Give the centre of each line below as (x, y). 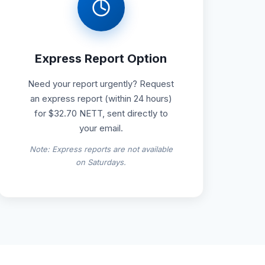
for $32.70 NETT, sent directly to (101, 113)
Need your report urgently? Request (101, 83)
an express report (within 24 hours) (101, 98)
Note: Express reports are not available (101, 149)
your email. (101, 128)
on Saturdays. (101, 162)
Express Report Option (101, 58)
